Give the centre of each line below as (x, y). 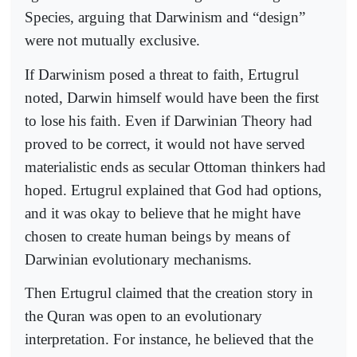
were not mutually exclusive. (112, 41)
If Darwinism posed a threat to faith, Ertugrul (162, 74)
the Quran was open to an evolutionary (143, 316)
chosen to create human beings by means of (157, 236)
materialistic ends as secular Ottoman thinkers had (175, 167)
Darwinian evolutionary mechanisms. (138, 259)
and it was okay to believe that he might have (163, 213)
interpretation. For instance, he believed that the (169, 339)
